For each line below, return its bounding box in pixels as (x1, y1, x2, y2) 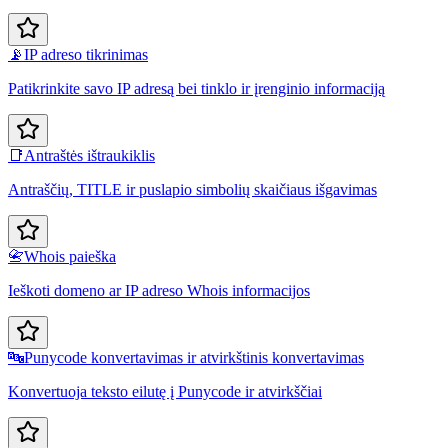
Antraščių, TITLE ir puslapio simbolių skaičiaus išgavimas (8, 181, 377, 199)
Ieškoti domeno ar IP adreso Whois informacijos (8, 282, 310, 300)
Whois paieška (24, 248, 116, 266)
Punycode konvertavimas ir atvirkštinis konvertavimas (24, 349, 364, 367)
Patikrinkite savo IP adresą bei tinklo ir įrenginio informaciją (8, 80, 385, 98)
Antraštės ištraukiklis (24, 147, 155, 165)
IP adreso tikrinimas (24, 46, 148, 64)
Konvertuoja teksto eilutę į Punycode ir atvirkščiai (8, 383, 322, 401)
